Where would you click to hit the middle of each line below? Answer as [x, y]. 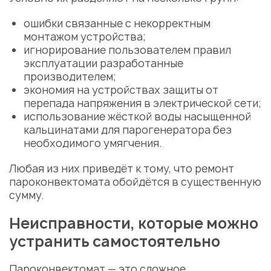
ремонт [214, 168]
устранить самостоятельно [115, 241]
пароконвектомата [60, 182]
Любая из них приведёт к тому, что [102, 168]
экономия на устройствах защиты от [121, 90]
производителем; [70, 77]
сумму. [27, 195]
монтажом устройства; [84, 37]
